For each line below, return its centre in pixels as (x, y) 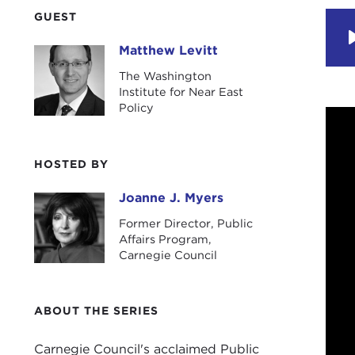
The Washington (165, 76)
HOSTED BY (71, 164)
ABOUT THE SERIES (96, 311)
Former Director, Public (185, 223)
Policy (136, 108)
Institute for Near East (181, 92)
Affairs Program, (165, 239)
